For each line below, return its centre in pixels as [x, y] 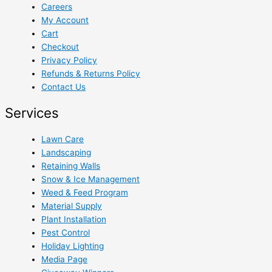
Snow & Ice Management [90, 179]
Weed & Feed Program [85, 193]
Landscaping [66, 153]
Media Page [64, 260]
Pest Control [66, 233]
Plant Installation [74, 219]
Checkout [60, 46]
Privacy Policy [69, 60]
